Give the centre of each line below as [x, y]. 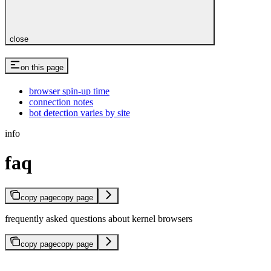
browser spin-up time [69, 91]
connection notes [61, 102]
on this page [42, 67]
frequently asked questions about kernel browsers [99, 218]
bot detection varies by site [80, 113]
